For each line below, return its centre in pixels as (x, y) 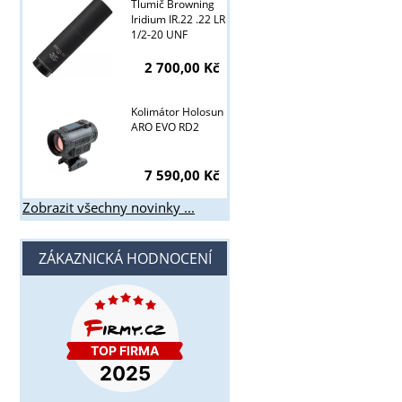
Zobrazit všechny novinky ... (109, 208)
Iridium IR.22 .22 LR (178, 20)
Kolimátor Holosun (177, 112)
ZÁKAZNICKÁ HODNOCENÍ (125, 259)
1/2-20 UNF (159, 35)
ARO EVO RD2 (165, 127)
